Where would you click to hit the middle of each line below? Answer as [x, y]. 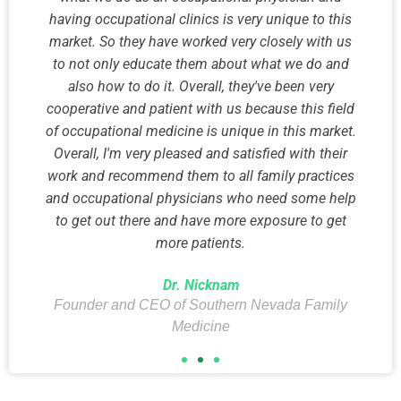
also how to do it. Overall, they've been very [200, 86]
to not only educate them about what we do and [200, 64]
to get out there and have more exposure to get [200, 220]
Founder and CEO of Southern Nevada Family [200, 304]
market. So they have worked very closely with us [200, 41]
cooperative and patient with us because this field [200, 108]
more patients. [200, 243]
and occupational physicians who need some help [200, 198]
